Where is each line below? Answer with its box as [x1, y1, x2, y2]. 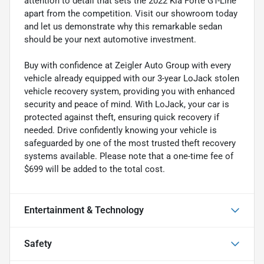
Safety [24, 237, 52, 249]
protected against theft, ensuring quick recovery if [24, 111, 219, 123]
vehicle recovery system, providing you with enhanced [24, 85, 235, 97]
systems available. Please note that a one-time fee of [24, 150, 233, 161]
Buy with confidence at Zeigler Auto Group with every [24, 60, 231, 71]
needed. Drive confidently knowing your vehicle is [24, 124, 217, 136]
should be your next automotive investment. [24, 34, 196, 45]
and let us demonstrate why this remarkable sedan [24, 21, 222, 32]
